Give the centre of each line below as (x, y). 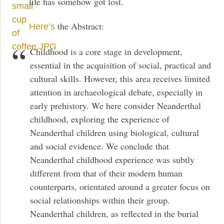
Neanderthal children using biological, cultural (115, 132)
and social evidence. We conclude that (100, 146)
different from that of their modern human (106, 173)
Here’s (42, 27)
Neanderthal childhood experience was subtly (112, 159)
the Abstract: (79, 26)
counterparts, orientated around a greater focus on (120, 186)
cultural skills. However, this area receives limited (120, 78)
